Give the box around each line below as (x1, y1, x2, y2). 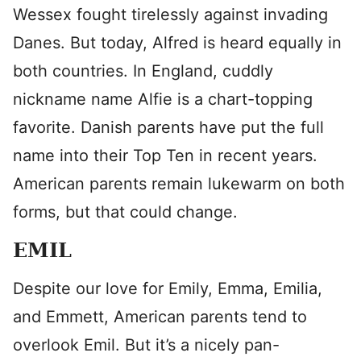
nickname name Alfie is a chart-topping (13, 89, 313, 109)
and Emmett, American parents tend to (13, 307, 307, 326)
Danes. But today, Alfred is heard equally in (13, 33, 342, 52)
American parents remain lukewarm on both (13, 174, 345, 193)
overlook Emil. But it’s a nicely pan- (13, 335, 280, 355)
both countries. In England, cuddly (13, 61, 273, 81)
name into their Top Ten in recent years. (13, 146, 317, 165)
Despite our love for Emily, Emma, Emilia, (13, 279, 322, 298)
